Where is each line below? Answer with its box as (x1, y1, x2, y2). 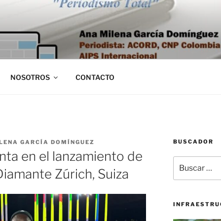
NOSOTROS (10, 73, 50, 81)
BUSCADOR (173, 138, 214, 145)
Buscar (172, 157, 196, 165)
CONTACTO (75, 73, 114, 81)
